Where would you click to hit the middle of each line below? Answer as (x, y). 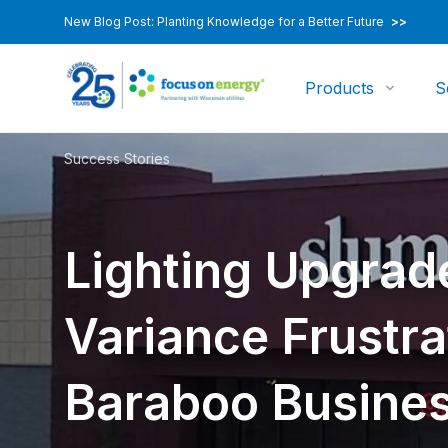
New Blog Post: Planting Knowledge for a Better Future (225, 21)
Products (340, 88)
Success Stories (117, 158)
